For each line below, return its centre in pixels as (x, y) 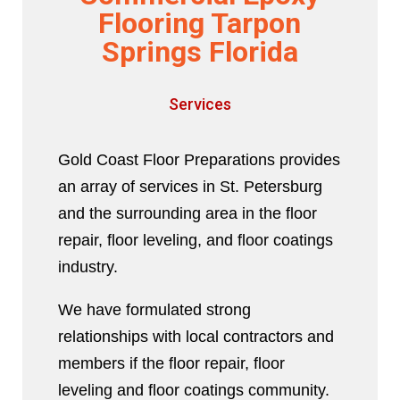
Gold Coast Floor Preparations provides (199, 160)
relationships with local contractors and (196, 337)
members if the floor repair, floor (171, 364)
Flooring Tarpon (200, 24)
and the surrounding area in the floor (187, 214)
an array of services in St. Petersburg (190, 187)
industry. (87, 267)
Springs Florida (200, 52)
